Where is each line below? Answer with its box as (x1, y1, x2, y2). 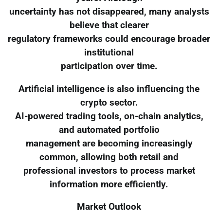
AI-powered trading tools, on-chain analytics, (15, 110, 203, 122)
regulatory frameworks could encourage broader (8, 33, 210, 44)
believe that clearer (69, 19, 149, 31)
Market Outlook (77, 201, 141, 213)
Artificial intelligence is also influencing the (18, 83, 200, 94)
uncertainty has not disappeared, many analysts (9, 6, 209, 17)
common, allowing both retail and (39, 151, 179, 163)
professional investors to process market (23, 165, 195, 176)
